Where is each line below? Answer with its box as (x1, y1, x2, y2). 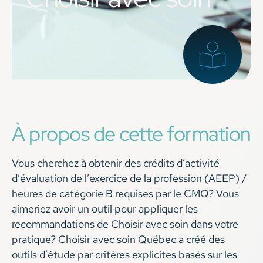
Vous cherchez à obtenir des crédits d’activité (12, 156, 220, 170)
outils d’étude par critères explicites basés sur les (12, 248, 237, 262)
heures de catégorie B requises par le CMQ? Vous (12, 187, 239, 201)
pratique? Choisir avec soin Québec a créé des (12, 232, 225, 247)
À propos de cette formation (12, 120, 251, 147)
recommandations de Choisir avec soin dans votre (12, 217, 238, 231)
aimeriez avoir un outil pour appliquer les (12, 202, 198, 216)
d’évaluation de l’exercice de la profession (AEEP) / (12, 171, 247, 186)
